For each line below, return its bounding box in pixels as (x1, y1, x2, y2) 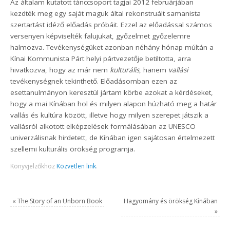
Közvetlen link (56, 162, 97, 171)
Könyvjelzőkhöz (10, 162, 57, 171)
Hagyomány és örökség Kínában (123, 197, 218, 206)
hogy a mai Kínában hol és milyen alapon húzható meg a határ (10, 99, 217, 108)
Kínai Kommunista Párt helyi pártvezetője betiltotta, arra (10, 53, 191, 63)
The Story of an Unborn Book (16, 197, 103, 206)
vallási (168, 65, 188, 74)
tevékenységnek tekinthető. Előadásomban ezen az (10, 76, 178, 86)
